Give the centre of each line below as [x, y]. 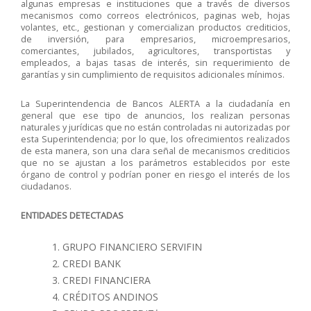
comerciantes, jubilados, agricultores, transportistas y [155, 51]
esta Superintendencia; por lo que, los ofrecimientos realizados [155, 139]
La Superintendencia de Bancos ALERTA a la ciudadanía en [155, 104]
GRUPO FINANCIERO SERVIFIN [132, 247]
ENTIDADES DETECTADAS [72, 216]
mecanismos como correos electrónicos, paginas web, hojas [155, 16]
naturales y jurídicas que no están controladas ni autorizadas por [155, 127]
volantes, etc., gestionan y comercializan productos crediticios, [155, 27]
